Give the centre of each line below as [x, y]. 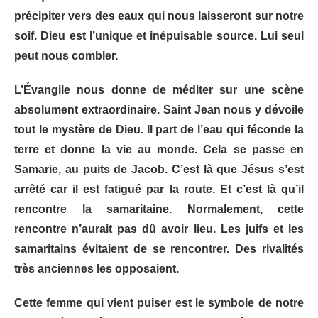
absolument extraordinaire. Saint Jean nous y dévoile [159, 110]
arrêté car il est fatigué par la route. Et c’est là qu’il [159, 190]
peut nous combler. [66, 56]
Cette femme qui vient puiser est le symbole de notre [159, 303]
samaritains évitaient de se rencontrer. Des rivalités [159, 249]
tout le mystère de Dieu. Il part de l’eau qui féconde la [159, 130]
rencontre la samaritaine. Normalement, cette [159, 209]
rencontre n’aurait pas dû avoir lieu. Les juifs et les [159, 229]
